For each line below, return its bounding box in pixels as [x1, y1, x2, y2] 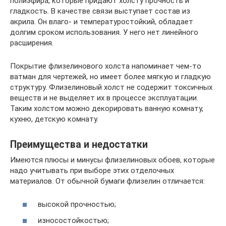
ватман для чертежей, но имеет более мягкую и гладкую [10, 72, 211, 81]
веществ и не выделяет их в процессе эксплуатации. [10, 93, 198, 102]
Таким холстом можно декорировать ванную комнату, [10, 103, 203, 113]
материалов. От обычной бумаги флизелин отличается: [10, 176, 205, 186]
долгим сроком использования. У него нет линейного [10, 27, 198, 37]
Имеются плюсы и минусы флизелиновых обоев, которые [10, 155, 215, 164]
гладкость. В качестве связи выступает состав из [10, 6, 190, 16]
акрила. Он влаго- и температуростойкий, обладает [10, 17, 193, 26]
